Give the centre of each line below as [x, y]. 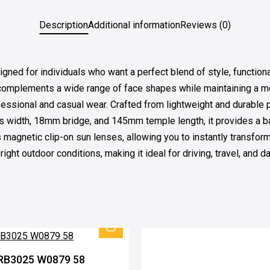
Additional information [134, 25]
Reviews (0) [206, 25]
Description [64, 25]
